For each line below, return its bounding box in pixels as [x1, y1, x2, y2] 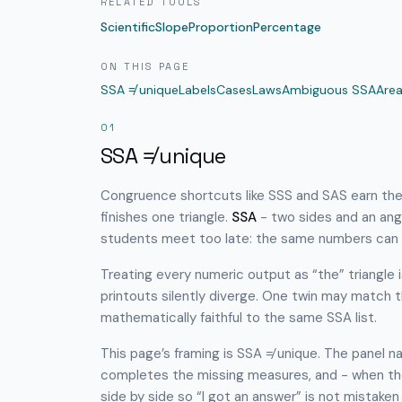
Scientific [100, 19, 155, 35]
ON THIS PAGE [100, 60, 190, 73]
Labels [179, 82, 216, 98]
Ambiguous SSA [282, 82, 376, 98]
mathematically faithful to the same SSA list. [100, 309, 377, 327]
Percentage [253, 19, 321, 35]
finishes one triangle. [100, 208, 228, 226]
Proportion [188, 19, 253, 35]
